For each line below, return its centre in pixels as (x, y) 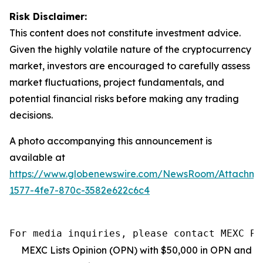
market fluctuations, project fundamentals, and (117, 82)
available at (37, 157)
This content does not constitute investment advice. (125, 33)
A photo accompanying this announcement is (111, 141)
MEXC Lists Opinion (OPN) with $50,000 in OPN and (136, 250)
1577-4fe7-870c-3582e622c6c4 (80, 190)
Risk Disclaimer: (48, 16)
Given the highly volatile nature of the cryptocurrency (130, 49)
